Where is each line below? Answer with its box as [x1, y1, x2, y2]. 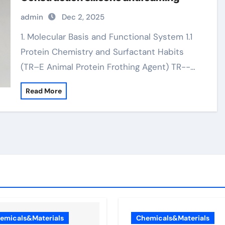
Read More [26, 86, 62, 95]
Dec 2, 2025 [62, 12, 105, 22]
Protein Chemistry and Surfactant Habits [21, 46, 184, 57]
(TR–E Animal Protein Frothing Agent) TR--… [21, 61, 196, 72]
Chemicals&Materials [136, 213, 209, 222]
